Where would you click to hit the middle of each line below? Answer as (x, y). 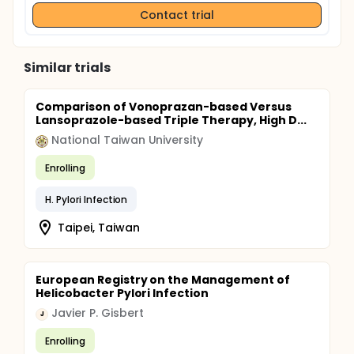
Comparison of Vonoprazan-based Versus (164, 107)
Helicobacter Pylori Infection (122, 293)
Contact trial (177, 15)
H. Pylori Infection (87, 199)
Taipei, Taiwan (99, 227)
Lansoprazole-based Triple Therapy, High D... (171, 120)
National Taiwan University (128, 140)
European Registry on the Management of (163, 280)
